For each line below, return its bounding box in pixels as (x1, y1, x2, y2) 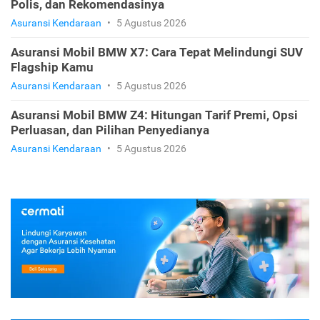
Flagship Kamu (11, 59, 94, 74)
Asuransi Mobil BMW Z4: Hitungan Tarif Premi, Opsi (11, 107, 298, 122)
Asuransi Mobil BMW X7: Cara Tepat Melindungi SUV (11, 44, 303, 59)
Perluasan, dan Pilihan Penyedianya (11, 122, 209, 137)
